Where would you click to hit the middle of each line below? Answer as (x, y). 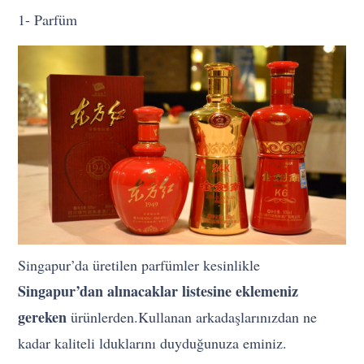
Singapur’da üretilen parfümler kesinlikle (139, 265)
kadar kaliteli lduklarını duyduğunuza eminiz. (153, 343)
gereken (43, 317)
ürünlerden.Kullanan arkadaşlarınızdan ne (192, 317)
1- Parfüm (48, 20)
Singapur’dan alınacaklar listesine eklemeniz (158, 291)
